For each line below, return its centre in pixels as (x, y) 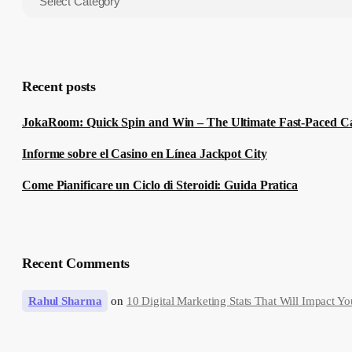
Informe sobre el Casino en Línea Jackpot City (145, 154)
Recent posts (59, 87)
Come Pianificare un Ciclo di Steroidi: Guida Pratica (160, 185)
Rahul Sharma (65, 301)
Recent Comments (76, 264)
